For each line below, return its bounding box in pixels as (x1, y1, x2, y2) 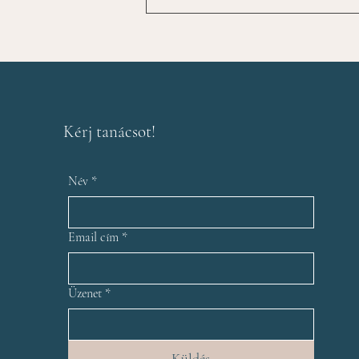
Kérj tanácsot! (63, 121, 155, 142)
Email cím (68, 228, 119, 245)
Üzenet (68, 284, 102, 301)
